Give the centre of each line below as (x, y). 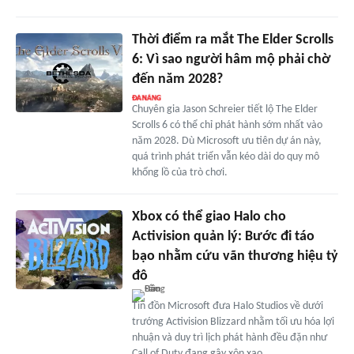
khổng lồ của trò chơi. (179, 172)
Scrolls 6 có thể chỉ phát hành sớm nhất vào (227, 125)
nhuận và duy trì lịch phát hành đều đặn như (229, 337)
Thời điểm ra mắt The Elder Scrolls (232, 40)
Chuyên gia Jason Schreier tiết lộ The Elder (224, 109)
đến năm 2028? (177, 79)
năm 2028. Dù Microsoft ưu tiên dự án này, (226, 141)
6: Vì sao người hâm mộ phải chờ (231, 59)
